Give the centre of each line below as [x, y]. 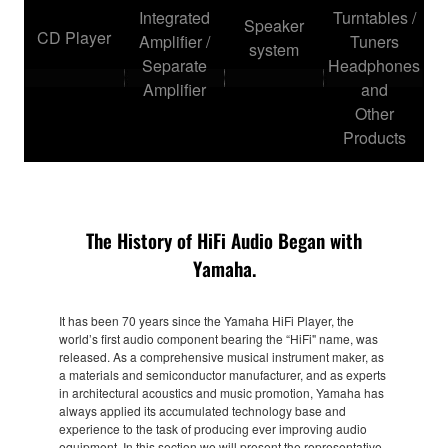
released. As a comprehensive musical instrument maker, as [221, 357]
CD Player [74, 38]
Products [374, 138]
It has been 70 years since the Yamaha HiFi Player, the [206, 321]
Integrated [174, 18]
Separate [174, 66]
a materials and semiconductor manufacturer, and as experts [222, 375]
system [274, 50]
